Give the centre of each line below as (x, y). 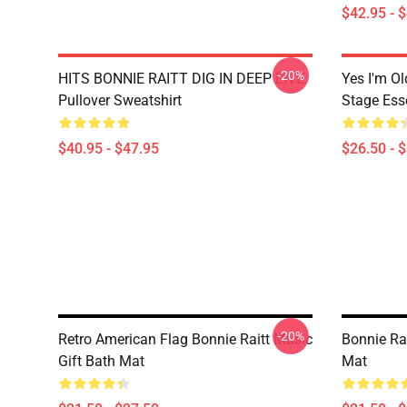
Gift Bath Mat (101, 361)
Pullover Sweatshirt (120, 100)
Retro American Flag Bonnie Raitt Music (185, 339)
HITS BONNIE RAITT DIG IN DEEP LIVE (181, 79)
